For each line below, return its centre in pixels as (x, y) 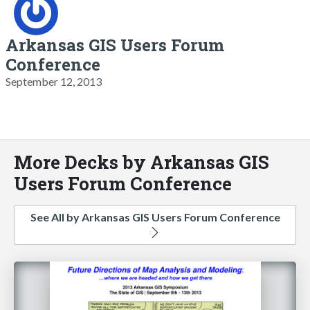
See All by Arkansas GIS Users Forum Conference (155, 217)
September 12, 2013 (54, 81)
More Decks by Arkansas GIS (142, 161)
